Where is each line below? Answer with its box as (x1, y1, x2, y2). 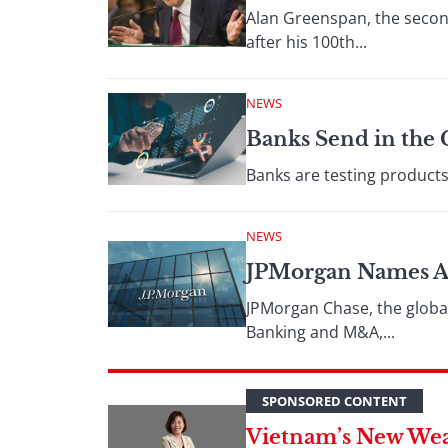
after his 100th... (246, 31, 367, 53)
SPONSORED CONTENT (262, 392, 407, 410)
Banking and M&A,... (246, 321, 395, 343)
